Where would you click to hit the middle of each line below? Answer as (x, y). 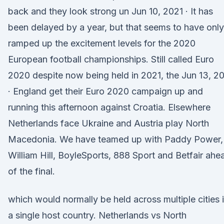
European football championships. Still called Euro (111, 59)
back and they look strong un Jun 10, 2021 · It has (110, 11)
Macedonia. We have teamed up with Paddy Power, (115, 139)
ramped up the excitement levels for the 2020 (102, 43)
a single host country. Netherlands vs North (97, 215)
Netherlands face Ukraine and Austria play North (108, 123)
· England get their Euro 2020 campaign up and (105, 91)
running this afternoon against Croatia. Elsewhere (109, 107)
